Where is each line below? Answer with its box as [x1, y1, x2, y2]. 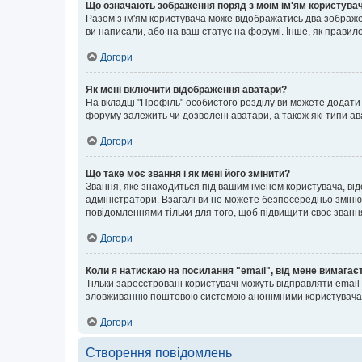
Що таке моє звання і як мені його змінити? [86, 168, 290, 179]
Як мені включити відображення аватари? [86, 84, 287, 95]
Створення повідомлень [86, 346, 232, 360]
